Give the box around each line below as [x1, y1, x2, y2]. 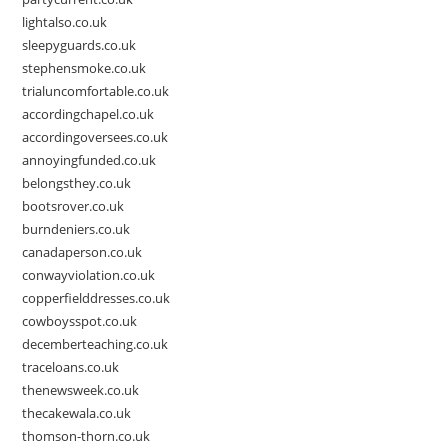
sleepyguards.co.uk [22, 36, 137, 55]
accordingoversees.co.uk [22, 128, 169, 147]
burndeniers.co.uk [22, 220, 131, 239]
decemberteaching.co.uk [22, 335, 169, 354]
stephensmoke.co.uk [22, 59, 147, 78]
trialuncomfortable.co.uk [22, 82, 170, 101]
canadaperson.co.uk [22, 243, 143, 262]
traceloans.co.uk [22, 358, 120, 377]
